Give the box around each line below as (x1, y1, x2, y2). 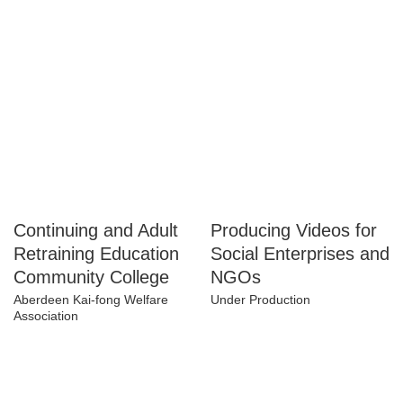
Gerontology (13, 22, 86, 39)
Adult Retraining (13, 288, 153, 312)
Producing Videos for (210, 264, 389, 289)
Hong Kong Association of (13, 5, 166, 22)
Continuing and (13, 264, 146, 289)
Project (210, 3, 270, 27)
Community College (13, 335, 179, 359)
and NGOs (210, 311, 297, 336)
